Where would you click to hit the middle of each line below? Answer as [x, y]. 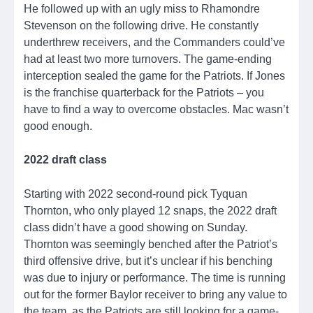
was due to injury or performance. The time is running [155, 277]
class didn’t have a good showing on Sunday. [136, 227]
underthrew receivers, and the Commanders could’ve [154, 42]
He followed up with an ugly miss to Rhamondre [142, 9]
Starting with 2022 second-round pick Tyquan [136, 193]
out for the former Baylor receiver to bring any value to [155, 294]
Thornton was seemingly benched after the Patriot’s [151, 243]
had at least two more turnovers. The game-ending [148, 59]
